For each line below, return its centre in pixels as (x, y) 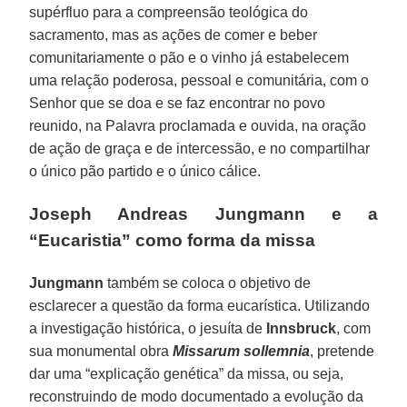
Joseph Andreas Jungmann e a (203, 213)
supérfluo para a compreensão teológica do (169, 12)
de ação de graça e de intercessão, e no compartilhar (200, 148)
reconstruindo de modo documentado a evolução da (197, 396)
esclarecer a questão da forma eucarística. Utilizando (200, 305)
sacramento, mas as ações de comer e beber (174, 35)
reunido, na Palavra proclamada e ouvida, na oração (198, 125)
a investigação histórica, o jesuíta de (148, 328)
